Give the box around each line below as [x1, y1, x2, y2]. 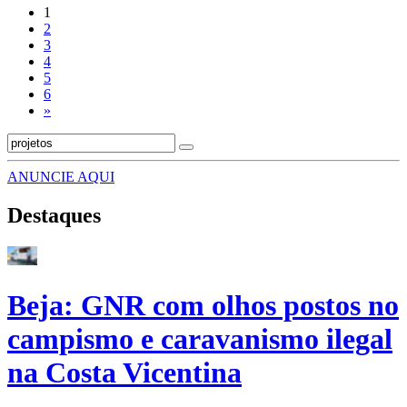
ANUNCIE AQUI [7, 169, 114, 185]
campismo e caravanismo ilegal [7, 322, 392, 355]
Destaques [7, 203, 101, 228]
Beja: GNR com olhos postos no [7, 288, 399, 322]
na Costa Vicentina [7, 355, 242, 389]
